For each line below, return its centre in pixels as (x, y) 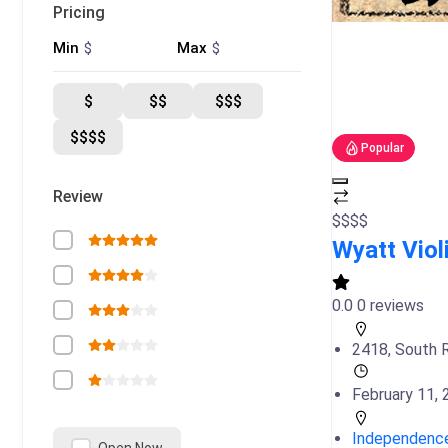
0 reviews (390, 305)
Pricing (79, 12)
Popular (382, 148)
